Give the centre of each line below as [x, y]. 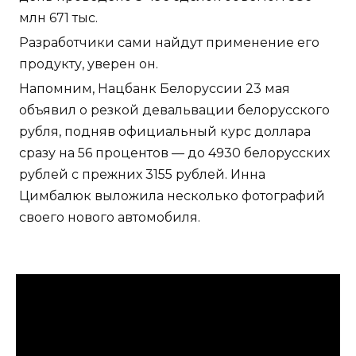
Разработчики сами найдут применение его [169, 43]
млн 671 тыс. [58, 18]
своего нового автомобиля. [110, 218]
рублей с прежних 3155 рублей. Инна [142, 175]
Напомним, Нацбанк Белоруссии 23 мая [155, 89]
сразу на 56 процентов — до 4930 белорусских [174, 153]
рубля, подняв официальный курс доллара [165, 132]
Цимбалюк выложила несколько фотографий [172, 196]
